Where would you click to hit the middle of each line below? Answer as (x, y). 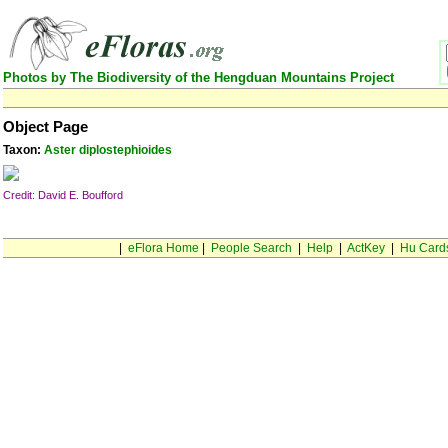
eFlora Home (163, 248)
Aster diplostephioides (108, 150)
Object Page (45, 127)
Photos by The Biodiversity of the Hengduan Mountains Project (198, 77)
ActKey (365, 248)
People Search (251, 248)
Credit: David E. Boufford (63, 195)
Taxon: (23, 150)
